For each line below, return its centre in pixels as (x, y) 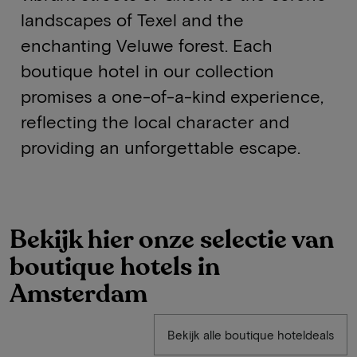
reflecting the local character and (155, 121)
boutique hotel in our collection (147, 70)
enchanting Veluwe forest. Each (146, 45)
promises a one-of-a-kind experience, (172, 96)
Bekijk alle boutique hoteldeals (251, 335)
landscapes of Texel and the (132, 19)
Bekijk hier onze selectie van (172, 240)
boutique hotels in (115, 267)
